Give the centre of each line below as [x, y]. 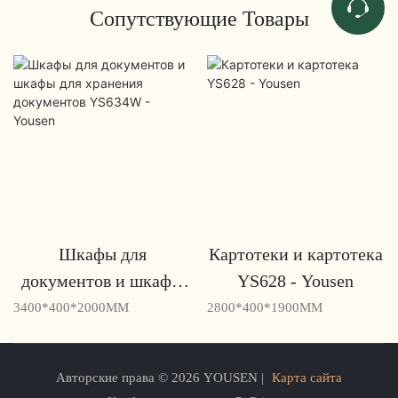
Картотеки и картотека [295, 255]
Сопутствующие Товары [199, 18]
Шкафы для [102, 255]
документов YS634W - [103, 334]
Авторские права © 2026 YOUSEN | [162, 378]
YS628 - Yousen [296, 281]
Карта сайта [307, 378]
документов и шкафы [103, 281]
